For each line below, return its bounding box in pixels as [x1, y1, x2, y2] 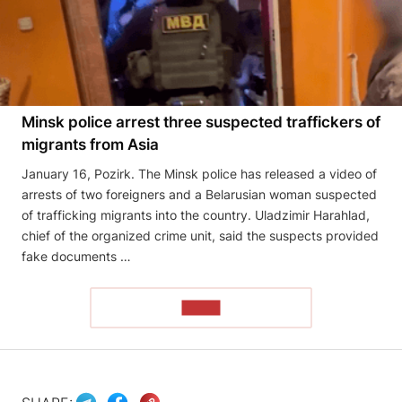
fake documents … [22, 248, 131, 264]
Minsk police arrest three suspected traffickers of [22, 112, 380, 131]
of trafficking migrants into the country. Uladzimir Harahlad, [22, 206, 370, 223]
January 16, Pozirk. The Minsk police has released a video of [22, 165, 377, 181]
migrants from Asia [22, 135, 159, 153]
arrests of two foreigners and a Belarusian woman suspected [22, 186, 377, 202]
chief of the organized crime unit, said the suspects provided [22, 227, 379, 243]
